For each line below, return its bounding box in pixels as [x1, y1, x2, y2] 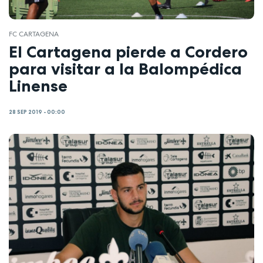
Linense [9, 76, 68, 96]
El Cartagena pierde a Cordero [9, 42, 248, 62]
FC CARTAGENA [9, 29, 59, 39]
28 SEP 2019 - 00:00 [9, 108, 65, 116]
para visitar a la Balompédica [9, 59, 242, 79]
